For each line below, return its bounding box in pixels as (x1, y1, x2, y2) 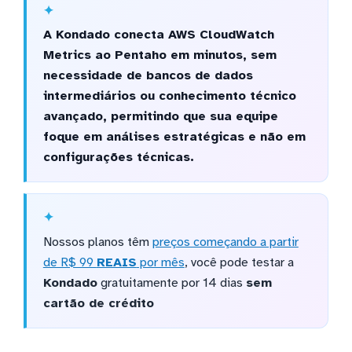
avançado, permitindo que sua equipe (42, 108, 278, 125)
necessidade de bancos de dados (42, 68, 253, 84)
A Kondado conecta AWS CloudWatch (42, 27, 274, 43)
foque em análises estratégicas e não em (42, 129, 306, 145)
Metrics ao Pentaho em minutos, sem (42, 47, 277, 64)
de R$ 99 (42, 255, 97, 271)
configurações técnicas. (42, 149, 194, 166)
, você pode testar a (184, 255, 294, 271)
